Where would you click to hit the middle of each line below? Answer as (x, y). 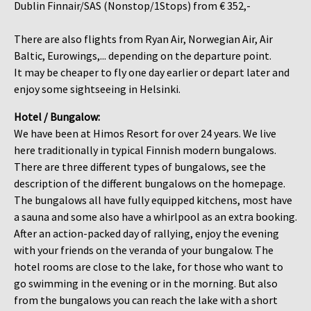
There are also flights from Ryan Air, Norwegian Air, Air (143, 39)
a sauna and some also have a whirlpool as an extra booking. (155, 216)
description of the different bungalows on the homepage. (150, 183)
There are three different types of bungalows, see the (140, 166)
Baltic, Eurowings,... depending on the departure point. (143, 55)
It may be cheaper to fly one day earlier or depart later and (152, 72)
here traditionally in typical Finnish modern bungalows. (145, 150)
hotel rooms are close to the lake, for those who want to (149, 266)
